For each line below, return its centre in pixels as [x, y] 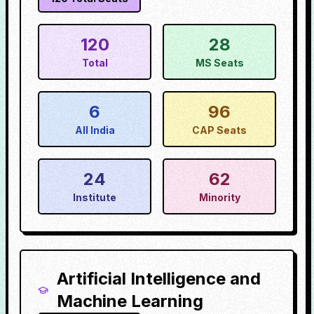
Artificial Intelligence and [158, 279]
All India [95, 130]
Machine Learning [130, 301]
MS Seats [219, 63]
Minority [219, 197]
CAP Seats [219, 130]
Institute [95, 197]
